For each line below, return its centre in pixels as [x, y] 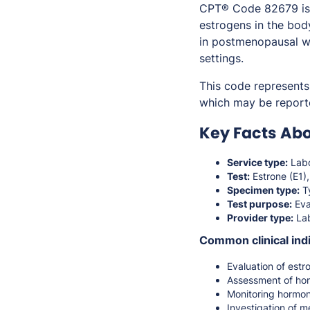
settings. [221, 58]
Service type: [257, 163]
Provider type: [260, 218]
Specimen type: [263, 190]
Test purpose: [259, 204]
